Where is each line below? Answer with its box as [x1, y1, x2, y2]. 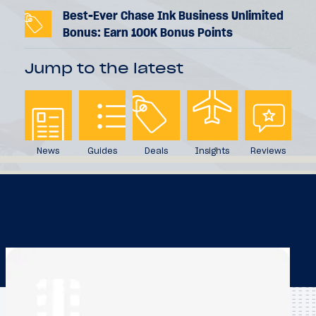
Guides [87, 145, 117, 156]
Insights [195, 145, 230, 156]
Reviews [250, 145, 286, 156]
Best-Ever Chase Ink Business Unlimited [63, 8, 284, 23]
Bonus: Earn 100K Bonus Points [63, 25, 233, 39]
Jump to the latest [25, 59, 184, 78]
